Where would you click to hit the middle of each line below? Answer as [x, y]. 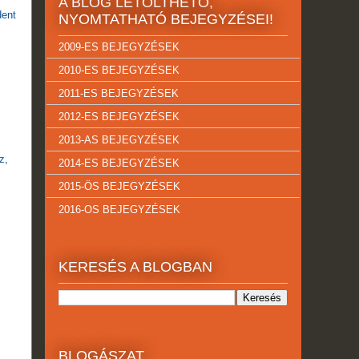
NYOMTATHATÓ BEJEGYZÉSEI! [166, 20]
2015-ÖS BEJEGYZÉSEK [119, 186]
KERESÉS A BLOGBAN [135, 267]
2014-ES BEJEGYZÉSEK [119, 163]
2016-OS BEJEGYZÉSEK [119, 209]
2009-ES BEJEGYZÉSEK [119, 46]
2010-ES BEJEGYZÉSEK [119, 70]
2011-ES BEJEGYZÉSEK [119, 93]
